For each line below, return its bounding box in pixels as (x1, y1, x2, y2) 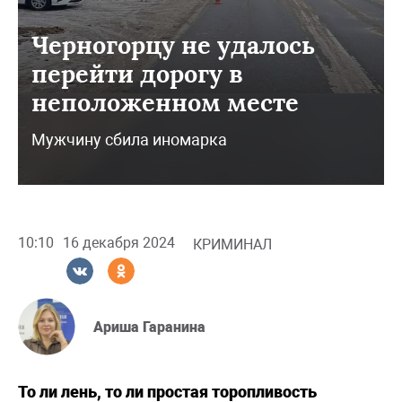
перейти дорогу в (31, 57, 243, 89)
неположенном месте (31, 86, 299, 118)
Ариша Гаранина (93, 319, 205, 336)
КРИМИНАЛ (193, 235, 272, 253)
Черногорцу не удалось (31, 29, 315, 60)
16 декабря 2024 (63, 234, 175, 252)
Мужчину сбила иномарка (31, 129, 227, 149)
